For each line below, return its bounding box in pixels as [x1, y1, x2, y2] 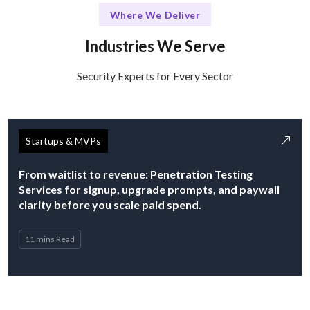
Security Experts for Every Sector [77, 69, 233, 83]
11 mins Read [25, 234, 75, 245]
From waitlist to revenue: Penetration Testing [19, 167, 253, 181]
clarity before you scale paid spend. [19, 198, 201, 212]
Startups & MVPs [26, 135, 101, 147]
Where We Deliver [109, 8, 201, 21]
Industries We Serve [84, 37, 226, 56]
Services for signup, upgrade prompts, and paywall [19, 183, 280, 197]
